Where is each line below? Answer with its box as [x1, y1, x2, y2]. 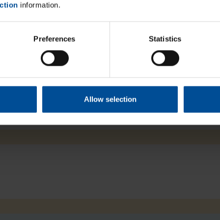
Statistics [149, 34, 181, 43]
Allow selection [83, 95, 137, 104]
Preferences [33, 34, 76, 43]
